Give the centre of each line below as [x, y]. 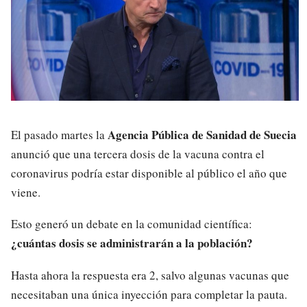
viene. [26, 192]
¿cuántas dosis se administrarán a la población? [132, 243]
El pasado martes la [59, 134]
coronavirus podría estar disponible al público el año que [149, 173]
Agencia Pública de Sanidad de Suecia [202, 134]
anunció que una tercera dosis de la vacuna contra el [138, 153]
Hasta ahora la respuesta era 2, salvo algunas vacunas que [150, 275]
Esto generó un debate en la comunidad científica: [132, 224]
